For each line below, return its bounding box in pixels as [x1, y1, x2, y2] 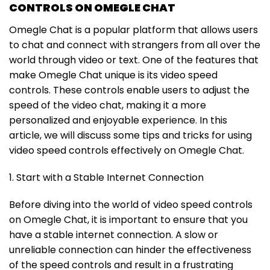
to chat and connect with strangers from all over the [9, 38, 260, 52]
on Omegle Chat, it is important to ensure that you [9, 213, 248, 227]
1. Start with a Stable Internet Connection [9, 171, 204, 185]
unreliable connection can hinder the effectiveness [9, 243, 251, 257]
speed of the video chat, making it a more [9, 98, 206, 113]
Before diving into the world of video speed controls [9, 198, 253, 212]
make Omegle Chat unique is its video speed [9, 68, 218, 83]
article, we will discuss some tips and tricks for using [9, 128, 252, 143]
